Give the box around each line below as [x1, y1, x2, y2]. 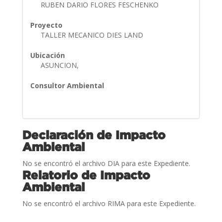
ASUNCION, [40, 60, 81, 70]
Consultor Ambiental [30, 80, 104, 90]
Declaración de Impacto [22, 128, 166, 141]
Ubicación [30, 50, 65, 60]
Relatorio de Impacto [22, 168, 150, 181]
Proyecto [30, 20, 62, 30]
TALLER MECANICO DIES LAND [40, 30, 145, 40]
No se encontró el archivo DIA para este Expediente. [22, 158, 190, 168]
